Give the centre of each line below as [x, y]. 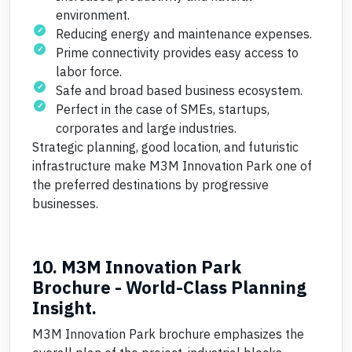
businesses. [65, 203]
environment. [93, 15]
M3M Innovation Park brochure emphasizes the [168, 334]
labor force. [89, 71]
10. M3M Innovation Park [137, 267]
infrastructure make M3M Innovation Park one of [172, 166]
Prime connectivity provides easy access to [177, 53]
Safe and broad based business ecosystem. [179, 90]
